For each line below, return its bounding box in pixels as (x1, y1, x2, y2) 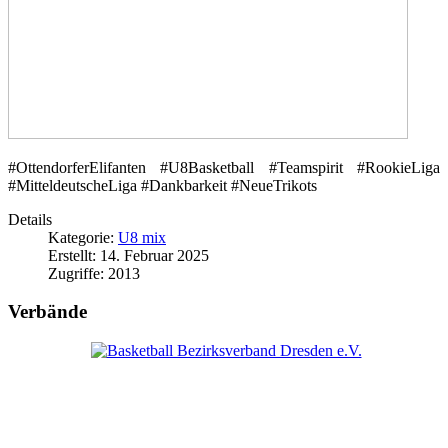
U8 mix (118, 228, 166, 246)
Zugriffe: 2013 (48, 264, 140, 282)
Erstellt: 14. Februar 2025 (48, 246, 209, 264)
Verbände (8, 301, 87, 323)
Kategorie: (48, 228, 118, 246)
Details (8, 210, 52, 228)
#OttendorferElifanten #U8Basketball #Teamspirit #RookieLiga (8, 158, 440, 176)
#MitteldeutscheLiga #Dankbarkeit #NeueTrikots (8, 176, 317, 194)
